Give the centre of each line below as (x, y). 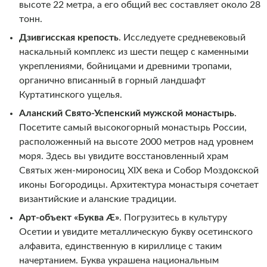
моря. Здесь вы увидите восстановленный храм (123, 156)
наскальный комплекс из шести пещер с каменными (133, 52)
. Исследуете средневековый (182, 37)
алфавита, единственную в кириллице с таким (120, 246)
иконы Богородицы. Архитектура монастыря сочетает (139, 184)
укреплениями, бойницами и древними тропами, (125, 66)
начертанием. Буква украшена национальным (119, 260)
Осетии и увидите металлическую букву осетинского (136, 232)
